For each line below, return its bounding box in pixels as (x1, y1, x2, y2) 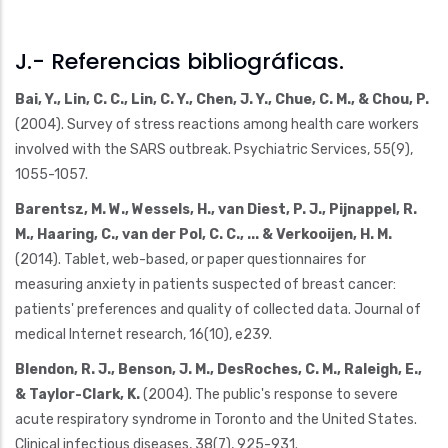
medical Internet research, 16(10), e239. (15, 325, 272, 343)
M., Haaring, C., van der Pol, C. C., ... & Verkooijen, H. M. (15, 225, 392, 243)
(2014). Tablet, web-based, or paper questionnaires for (15, 250, 366, 268)
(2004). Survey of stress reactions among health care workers (15, 115, 419, 133)
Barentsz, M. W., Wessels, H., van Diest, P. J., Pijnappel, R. (15, 200, 417, 218)
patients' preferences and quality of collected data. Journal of (15, 300, 421, 318)
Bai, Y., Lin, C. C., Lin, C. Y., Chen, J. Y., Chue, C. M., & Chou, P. (15, 90, 429, 108)
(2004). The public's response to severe (140, 385, 398, 403)
